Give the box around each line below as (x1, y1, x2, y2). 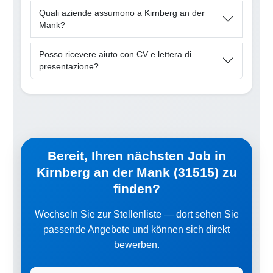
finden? (113, 181, 160, 196)
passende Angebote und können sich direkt (43, 224, 230, 235)
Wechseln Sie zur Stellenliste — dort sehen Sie (34, 208, 239, 219)
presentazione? (39, 62, 99, 72)
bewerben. (113, 239, 160, 250)
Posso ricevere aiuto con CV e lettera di (39, 49, 192, 60)
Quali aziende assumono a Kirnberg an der (39, 7, 205, 18)
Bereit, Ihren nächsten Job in (47, 148, 226, 163)
